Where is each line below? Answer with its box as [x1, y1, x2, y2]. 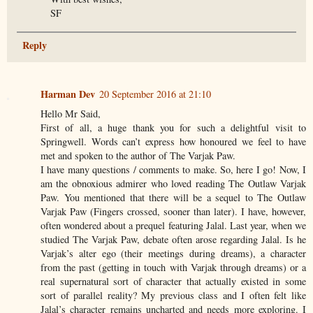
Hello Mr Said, [41, 106, 101, 120]
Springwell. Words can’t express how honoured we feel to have [41, 134, 306, 148]
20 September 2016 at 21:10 [99, 87, 211, 101]
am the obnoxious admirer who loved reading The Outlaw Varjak [41, 176, 306, 190]
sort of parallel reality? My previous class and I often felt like [41, 288, 306, 302]
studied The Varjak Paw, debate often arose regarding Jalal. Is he [41, 232, 306, 246]
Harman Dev [41, 86, 95, 101]
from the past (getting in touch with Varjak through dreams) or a [41, 260, 306, 274]
